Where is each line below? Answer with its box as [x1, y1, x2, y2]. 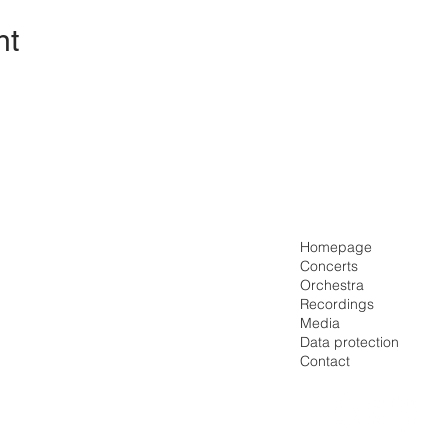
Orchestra [300, 275, 365, 294]
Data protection [300, 332, 400, 351]
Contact [300, 351, 351, 370]
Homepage [300, 237, 373, 256]
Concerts [300, 256, 359, 275]
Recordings [300, 294, 375, 313]
